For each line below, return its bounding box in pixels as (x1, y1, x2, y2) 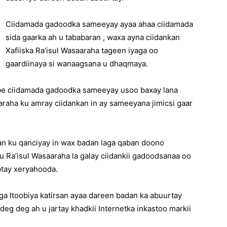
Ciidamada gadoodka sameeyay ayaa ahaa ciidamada (6, 19, 193, 29)
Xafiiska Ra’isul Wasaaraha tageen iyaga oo (6, 45, 158, 55)
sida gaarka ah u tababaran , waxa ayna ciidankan (6, 32, 180, 42)
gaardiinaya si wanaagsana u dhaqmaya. (6, 58, 148, 68)
